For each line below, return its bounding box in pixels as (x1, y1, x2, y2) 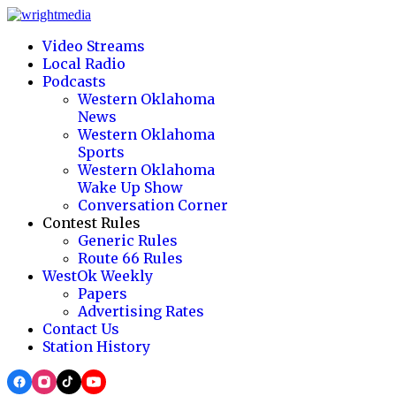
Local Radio (42, 55, 126, 72)
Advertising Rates (78, 302, 204, 320)
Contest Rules (42, 214, 141, 232)
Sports (78, 143, 125, 161)
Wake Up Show (78, 179, 183, 196)
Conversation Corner (78, 196, 228, 214)
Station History (42, 338, 150, 355)
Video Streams (42, 37, 145, 55)
